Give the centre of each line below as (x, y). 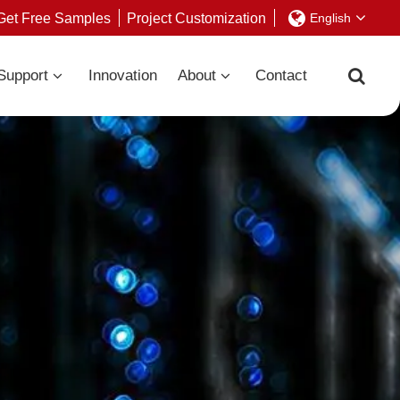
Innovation (122, 75)
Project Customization (197, 18)
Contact (282, 75)
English (330, 18)
